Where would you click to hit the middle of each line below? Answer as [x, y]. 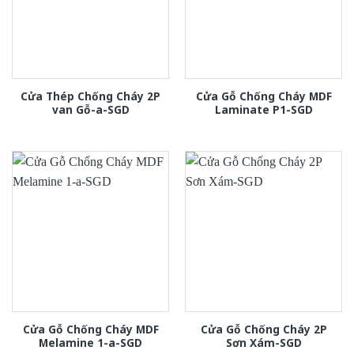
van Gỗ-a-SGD [90, 109]
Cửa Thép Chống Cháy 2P [90, 96]
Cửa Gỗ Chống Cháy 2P [264, 329]
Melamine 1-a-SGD [90, 342]
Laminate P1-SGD [264, 109]
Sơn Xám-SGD [264, 342]
